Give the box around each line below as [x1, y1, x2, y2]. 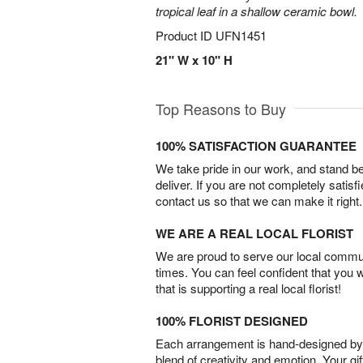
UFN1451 [216, 27, 267, 44]
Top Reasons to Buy [156, 98, 286, 119]
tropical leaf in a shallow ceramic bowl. [156, 2, 357, 19]
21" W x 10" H [156, 51, 233, 69]
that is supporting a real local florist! [156, 280, 341, 297]
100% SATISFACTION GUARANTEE [156, 137, 357, 155]
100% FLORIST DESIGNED [156, 312, 308, 330]
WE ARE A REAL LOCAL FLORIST [156, 224, 353, 242]
